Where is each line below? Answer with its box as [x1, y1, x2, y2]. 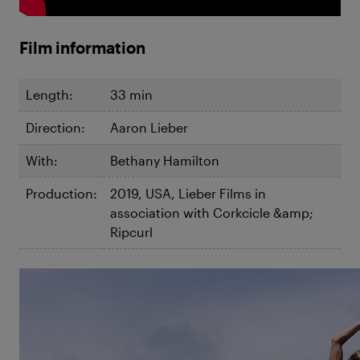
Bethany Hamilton [110, 153, 219, 168]
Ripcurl [110, 224, 153, 239]
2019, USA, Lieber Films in [110, 186, 266, 201]
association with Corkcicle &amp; [110, 205, 313, 220]
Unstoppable [19, 305, 162, 332]
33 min [110, 87, 153, 102]
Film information [19, 38, 145, 57]
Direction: [26, 120, 85, 135]
